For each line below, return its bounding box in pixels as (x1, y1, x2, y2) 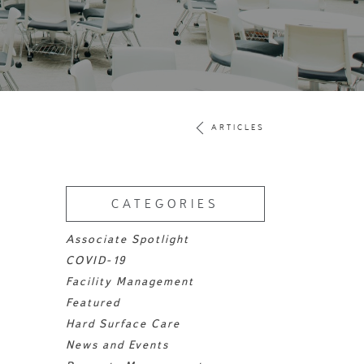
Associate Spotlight (66, 231, 189, 246)
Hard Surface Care (66, 315, 180, 331)
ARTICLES (211, 122, 265, 132)
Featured (66, 294, 120, 310)
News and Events (66, 336, 169, 352)
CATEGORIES (111, 196, 219, 212)
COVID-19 (66, 252, 126, 267)
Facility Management (66, 273, 194, 288)
